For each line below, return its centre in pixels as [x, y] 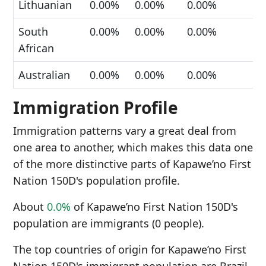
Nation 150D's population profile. [96, 180]
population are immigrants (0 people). [109, 223]
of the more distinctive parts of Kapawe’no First [132, 164]
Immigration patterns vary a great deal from [125, 131]
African [36, 48]
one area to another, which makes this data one [133, 147]
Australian [44, 75]
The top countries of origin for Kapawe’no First [130, 249]
